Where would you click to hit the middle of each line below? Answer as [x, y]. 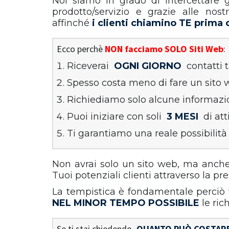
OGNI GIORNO [148, 66]
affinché [72, 23]
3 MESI [182, 117]
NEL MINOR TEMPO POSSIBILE [126, 203]
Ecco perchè [81, 49]
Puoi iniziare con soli [116, 117]
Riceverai [89, 66]
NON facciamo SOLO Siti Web [164, 49]
